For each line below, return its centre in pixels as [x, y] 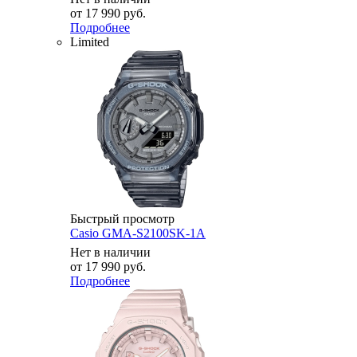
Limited [90, 41]
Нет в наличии [110, 252]
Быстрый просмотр [122, 218]
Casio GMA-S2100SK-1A [138, 233]
